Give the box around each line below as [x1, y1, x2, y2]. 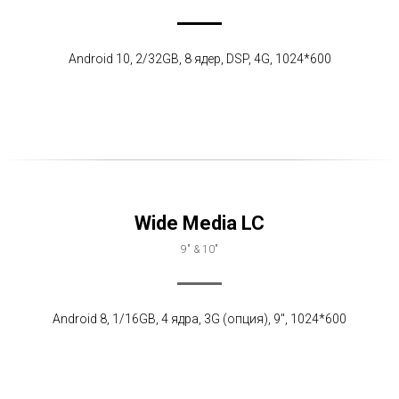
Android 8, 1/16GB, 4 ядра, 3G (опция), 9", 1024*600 [53, 312, 346, 326]
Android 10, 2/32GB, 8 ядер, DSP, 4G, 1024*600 [68, 52, 331, 66]
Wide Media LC [134, 212, 265, 234]
